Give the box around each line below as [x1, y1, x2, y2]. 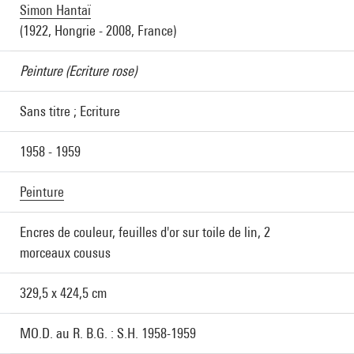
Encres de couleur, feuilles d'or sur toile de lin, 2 [20, 224, 270, 240]
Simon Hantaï [20, 2, 91, 18]
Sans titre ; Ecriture [20, 103, 120, 119]
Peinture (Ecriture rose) [20, 62, 137, 79]
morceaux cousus [20, 244, 111, 261]
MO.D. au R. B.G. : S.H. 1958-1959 [20, 325, 196, 341]
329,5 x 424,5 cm [20, 284, 107, 301]
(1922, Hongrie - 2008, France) [20, 22, 176, 39]
